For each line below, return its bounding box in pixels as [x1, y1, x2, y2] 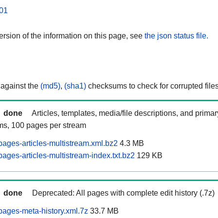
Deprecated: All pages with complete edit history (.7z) [32, 189, 215, 198]
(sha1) [64, 82, 86, 91]
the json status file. [145, 31, 208, 40]
